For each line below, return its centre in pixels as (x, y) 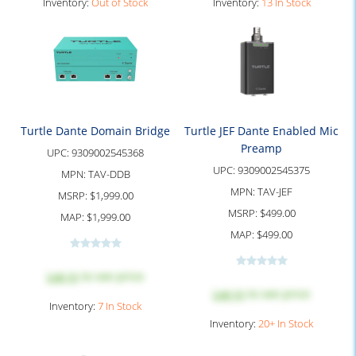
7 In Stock (120, 306)
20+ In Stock (286, 323)
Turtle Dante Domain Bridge (95, 131)
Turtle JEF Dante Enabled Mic (261, 131)
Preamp (261, 148)
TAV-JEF (275, 192)
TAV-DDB (109, 174)
